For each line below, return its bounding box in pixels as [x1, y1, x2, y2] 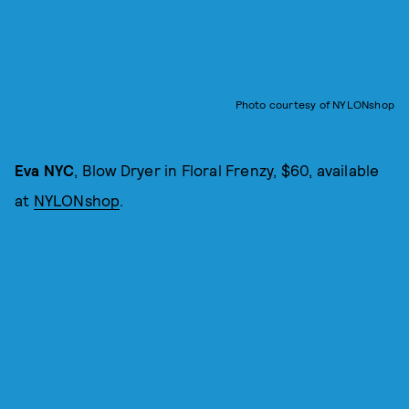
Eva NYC [15, 160, 75, 179]
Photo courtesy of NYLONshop [235, 97, 394, 110]
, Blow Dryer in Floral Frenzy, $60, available [74, 160, 380, 179]
